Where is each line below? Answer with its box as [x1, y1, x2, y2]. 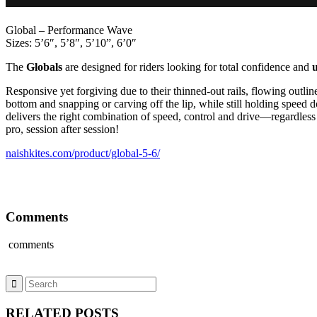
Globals [23, 60, 62, 73]
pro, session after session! [6, 122, 119, 135]
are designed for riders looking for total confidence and [62, 60, 312, 73]
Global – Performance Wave [6, 23, 132, 36]
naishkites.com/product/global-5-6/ [6, 146, 160, 159]
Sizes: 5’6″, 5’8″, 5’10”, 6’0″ [6, 36, 137, 49]
